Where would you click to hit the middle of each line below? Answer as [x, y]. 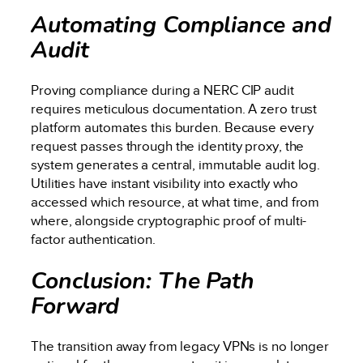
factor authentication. [93, 240]
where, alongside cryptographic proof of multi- [169, 221]
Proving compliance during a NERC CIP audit [162, 91]
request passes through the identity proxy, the [168, 147]
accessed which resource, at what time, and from [175, 203]
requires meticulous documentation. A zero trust [174, 109]
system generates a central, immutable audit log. [176, 165]
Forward [75, 305]
